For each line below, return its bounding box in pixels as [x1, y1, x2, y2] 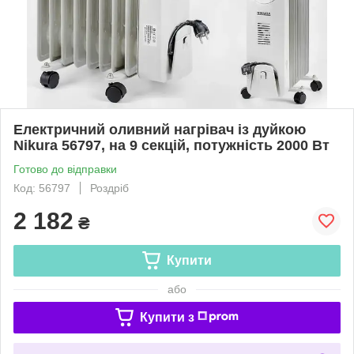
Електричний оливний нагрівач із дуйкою [13, 121, 306, 137]
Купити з [139, 310, 194, 324]
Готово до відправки [13, 162, 117, 175]
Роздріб [90, 181, 129, 194]
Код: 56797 [13, 181, 70, 194]
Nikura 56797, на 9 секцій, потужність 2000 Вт [13, 137, 330, 153]
